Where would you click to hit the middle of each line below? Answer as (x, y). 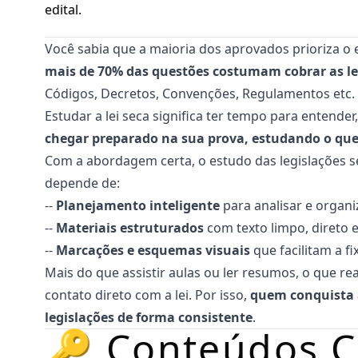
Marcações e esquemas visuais (153, 250)
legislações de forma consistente (149, 317)
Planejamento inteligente (138, 205)
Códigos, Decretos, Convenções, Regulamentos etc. (200, 93)
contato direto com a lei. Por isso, (147, 295)
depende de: (82, 183)
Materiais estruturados (130, 228)
